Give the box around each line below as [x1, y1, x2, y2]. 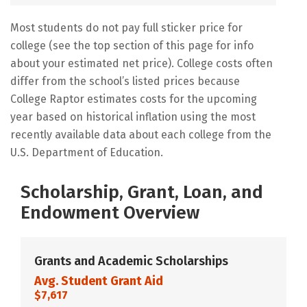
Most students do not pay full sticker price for [10, 21, 243, 34]
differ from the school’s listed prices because [10, 74, 240, 88]
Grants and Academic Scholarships [34, 253, 228, 269]
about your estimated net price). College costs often [10, 56, 273, 70]
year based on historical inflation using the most [10, 110, 256, 123]
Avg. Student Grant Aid [34, 273, 163, 288]
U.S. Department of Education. [10, 145, 163, 159]
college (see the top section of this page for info [10, 38, 254, 52]
